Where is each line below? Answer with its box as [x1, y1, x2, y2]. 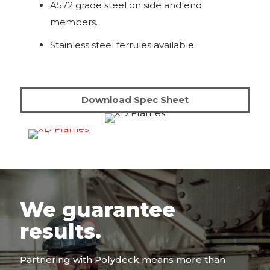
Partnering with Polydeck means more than [20, 254, 225, 265]
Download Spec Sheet [81, 94, 189, 105]
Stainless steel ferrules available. [50, 39, 196, 51]
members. [50, 16, 98, 28]
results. [20, 219, 101, 244]
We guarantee [20, 197, 175, 222]
